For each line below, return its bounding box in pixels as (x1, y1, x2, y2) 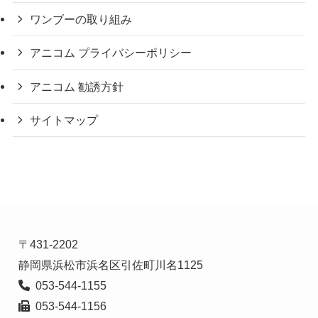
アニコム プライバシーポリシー (30, 46, 192, 60)
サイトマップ (30, 113, 99, 126)
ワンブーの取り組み (30, 13, 133, 26)
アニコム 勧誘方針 (30, 79, 124, 93)
